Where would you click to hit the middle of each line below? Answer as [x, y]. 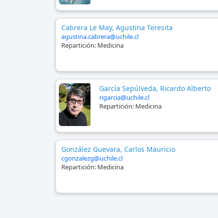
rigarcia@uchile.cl [124, 98]
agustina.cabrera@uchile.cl [100, 37]
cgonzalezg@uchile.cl [92, 158]
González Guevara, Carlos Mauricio [118, 149]
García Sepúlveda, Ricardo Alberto [155, 89]
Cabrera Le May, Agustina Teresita [117, 28]
